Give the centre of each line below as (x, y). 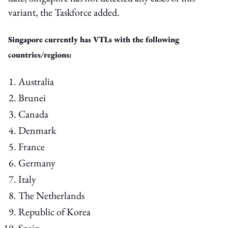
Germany (37, 163)
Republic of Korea (54, 211)
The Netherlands (51, 195)
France (32, 146)
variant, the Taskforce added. (64, 12)
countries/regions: (40, 54)
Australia (36, 81)
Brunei (32, 97)
